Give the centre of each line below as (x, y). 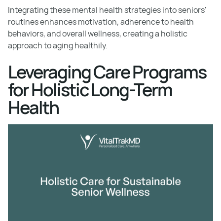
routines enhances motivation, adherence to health (101, 22)
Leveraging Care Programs (107, 72)
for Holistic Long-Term (90, 90)
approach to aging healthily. (58, 45)
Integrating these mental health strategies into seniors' (107, 10)
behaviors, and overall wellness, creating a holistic (98, 34)
